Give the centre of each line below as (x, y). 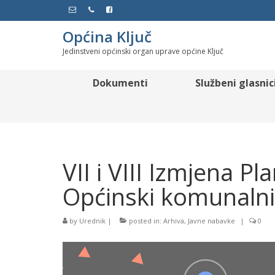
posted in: (145, 221)
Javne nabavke (211, 221)
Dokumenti (121, 83)
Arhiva (174, 221)
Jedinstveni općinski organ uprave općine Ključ (143, 51)
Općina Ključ (107, 37)
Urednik (92, 221)
